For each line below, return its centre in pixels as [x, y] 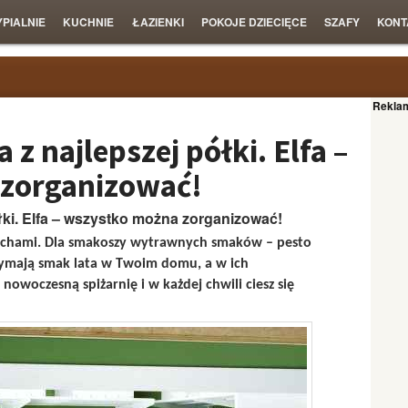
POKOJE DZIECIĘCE [254, 22]
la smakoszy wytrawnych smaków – [165, 243]
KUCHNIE [89, 22]
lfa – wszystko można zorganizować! [157, 218]
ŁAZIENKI [158, 22]
